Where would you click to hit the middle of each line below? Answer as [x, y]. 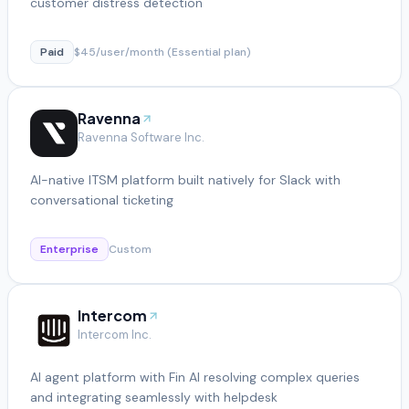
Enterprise [69, 249]
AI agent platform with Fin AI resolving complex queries [195, 377]
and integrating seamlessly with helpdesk [154, 397]
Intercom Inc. [115, 334]
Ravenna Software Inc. [141, 137]
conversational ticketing [102, 199]
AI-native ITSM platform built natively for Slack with [185, 179]
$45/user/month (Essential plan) [163, 52]
